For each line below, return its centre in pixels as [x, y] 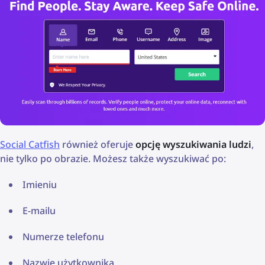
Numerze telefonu [63, 236]
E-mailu [39, 210]
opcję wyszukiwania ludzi [193, 144]
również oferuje [98, 144]
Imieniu [40, 184]
